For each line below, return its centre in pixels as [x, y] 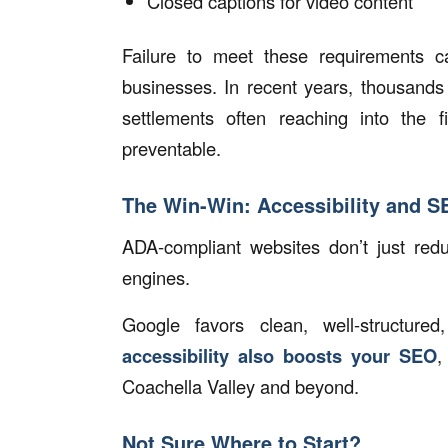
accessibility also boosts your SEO [280, 355]
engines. [156, 277]
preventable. [171, 147]
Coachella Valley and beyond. [240, 385]
